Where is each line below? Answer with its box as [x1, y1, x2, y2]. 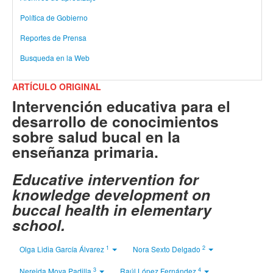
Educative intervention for [12, 168, 199, 190]
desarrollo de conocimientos [12, 110, 219, 132]
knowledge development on [12, 183, 210, 205]
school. [12, 214, 65, 236]
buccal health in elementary [12, 199, 211, 221]
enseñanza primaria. [12, 141, 158, 163]
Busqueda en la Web [20, 52, 90, 63]
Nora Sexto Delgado [133, 244, 202, 254]
